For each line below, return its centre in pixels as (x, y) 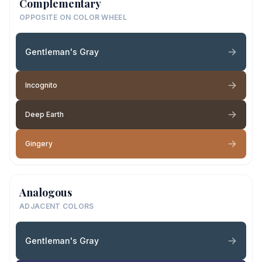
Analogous (46, 192)
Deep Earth (44, 114)
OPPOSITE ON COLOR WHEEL (73, 17)
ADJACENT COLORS (57, 206)
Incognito (41, 85)
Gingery (39, 144)
